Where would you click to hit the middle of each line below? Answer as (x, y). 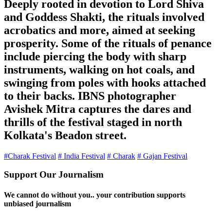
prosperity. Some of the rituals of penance (108, 43)
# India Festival (82, 156)
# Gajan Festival (162, 156)
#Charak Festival (30, 156)
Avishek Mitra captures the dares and (98, 109)
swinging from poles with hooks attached (105, 82)
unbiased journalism (37, 203)
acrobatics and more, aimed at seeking (100, 30)
